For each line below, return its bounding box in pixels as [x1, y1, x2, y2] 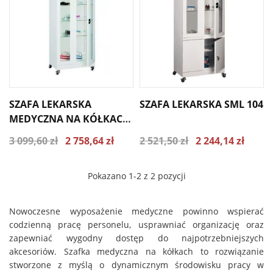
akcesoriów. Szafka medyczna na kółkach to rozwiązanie [9, 246, 264, 257]
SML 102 [9, 127, 48, 140]
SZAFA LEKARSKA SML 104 [140, 97, 263, 111]
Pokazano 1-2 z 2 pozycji [87, 170, 186, 182]
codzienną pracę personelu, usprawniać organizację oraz [9, 219, 264, 230]
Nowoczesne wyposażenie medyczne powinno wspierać [9, 205, 264, 217]
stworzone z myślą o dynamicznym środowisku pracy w [9, 259, 264, 271]
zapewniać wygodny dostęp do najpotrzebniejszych [9, 232, 264, 244]
